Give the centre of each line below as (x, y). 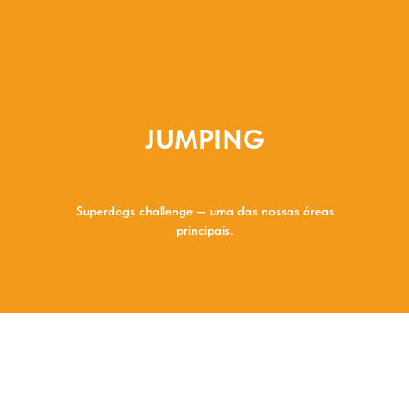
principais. (204, 231)
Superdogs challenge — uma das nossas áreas (204, 211)
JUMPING (204, 139)
